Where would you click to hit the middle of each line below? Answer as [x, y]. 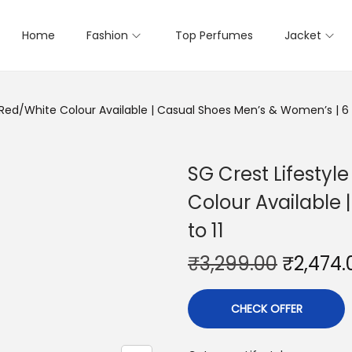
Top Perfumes [214, 35]
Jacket [303, 35]
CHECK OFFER [266, 309]
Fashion [107, 35]
